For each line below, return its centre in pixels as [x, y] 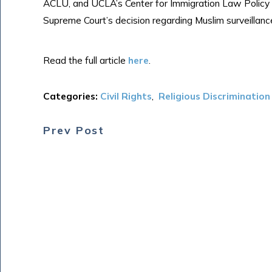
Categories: [71, 96]
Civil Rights [126, 96]
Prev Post [74, 131]
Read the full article [85, 60]
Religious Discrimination [214, 96]
